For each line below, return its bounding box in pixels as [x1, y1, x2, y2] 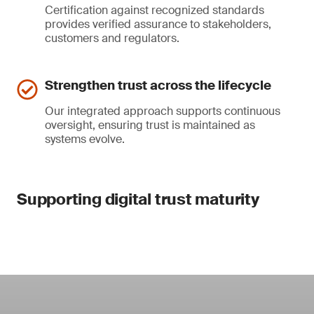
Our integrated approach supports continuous [45, 104, 280, 118]
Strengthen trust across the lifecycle [45, 77, 271, 94]
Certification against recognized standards [45, 3, 264, 18]
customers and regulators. [45, 31, 179, 46]
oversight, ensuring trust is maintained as [45, 118, 255, 132]
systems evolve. [45, 132, 125, 146]
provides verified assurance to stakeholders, [45, 17, 271, 32]
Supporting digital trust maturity [17, 189, 259, 210]
